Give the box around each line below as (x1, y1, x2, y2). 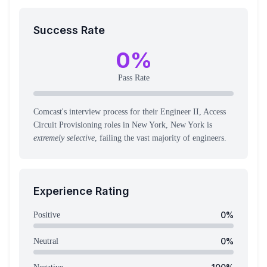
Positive (33, 210, 60, 219)
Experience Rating (33, 185, 129, 197)
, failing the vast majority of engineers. (95, 133, 226, 142)
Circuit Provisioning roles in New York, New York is (33, 120, 212, 129)
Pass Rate (117, 73, 150, 82)
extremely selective (33, 133, 95, 142)
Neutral (33, 237, 58, 246)
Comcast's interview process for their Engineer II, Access (33, 107, 226, 116)
